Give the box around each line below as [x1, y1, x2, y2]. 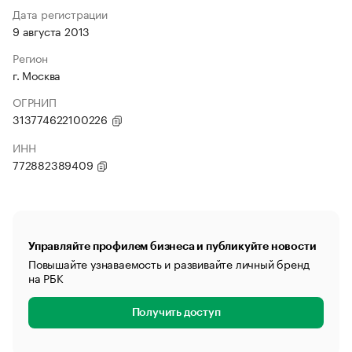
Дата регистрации [13, 5, 108, 22]
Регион [13, 49, 48, 66]
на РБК [28, 269, 64, 286]
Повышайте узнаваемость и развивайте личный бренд [28, 255, 310, 272]
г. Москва [13, 66, 61, 83]
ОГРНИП [13, 93, 57, 110]
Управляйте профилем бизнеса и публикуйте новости [28, 240, 317, 251]
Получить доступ [131, 307, 221, 318]
